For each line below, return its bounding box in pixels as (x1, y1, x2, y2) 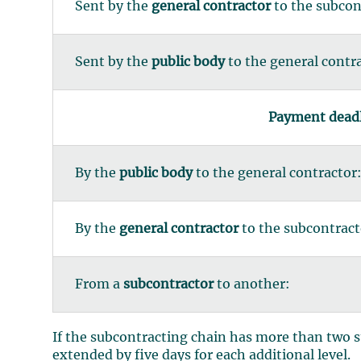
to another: (213, 278, 290, 292)
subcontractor (122, 278, 214, 292)
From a (74, 278, 123, 292)
